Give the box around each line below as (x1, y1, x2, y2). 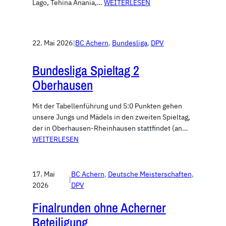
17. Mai (32, 169, 55, 179)
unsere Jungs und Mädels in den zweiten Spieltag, (32, 112, 190, 122)
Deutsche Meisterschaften (107, 169, 192, 179)
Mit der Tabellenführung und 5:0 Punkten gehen (32, 101, 182, 111)
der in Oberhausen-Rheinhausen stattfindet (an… (32, 124, 188, 133)
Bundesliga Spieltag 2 (32, 62, 139, 80)
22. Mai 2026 (32, 38, 73, 47)
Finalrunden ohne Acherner (32, 199, 166, 217)
